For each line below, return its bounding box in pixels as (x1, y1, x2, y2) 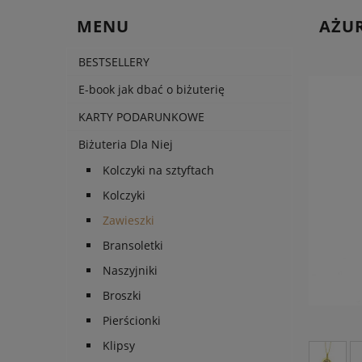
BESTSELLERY (78, 54, 149, 70)
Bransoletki (103, 238, 163, 254)
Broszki (103, 288, 141, 304)
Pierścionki (103, 313, 161, 329)
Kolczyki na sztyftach (103, 162, 214, 179)
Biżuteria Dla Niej (78, 137, 173, 153)
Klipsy (103, 338, 135, 354)
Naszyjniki (103, 263, 158, 279)
